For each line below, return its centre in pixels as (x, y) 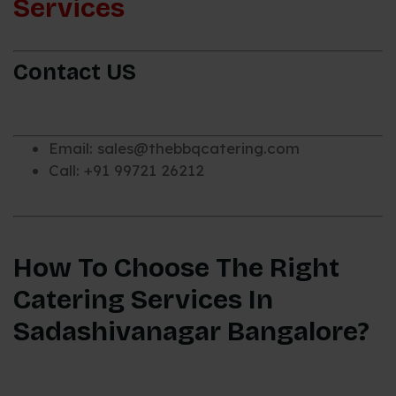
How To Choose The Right (176, 268)
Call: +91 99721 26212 (126, 170)
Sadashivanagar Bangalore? (191, 332)
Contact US (75, 73)
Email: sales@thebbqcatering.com (174, 148)
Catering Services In (143, 300)
